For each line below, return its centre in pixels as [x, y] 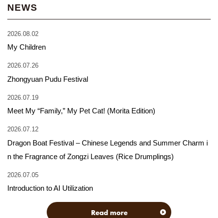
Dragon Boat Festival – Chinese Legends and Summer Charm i [108, 143]
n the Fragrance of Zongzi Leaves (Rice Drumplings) [91, 156]
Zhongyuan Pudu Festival [48, 79]
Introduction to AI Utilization [50, 188]
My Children [27, 47]
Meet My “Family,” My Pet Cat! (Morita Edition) [82, 111]
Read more [109, 212]
